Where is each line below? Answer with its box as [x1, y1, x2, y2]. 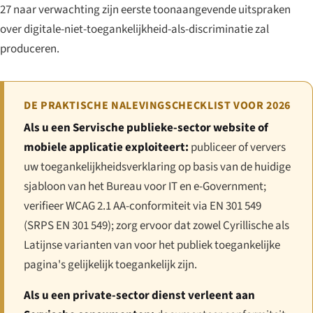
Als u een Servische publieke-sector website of [24, 119, 268, 136]
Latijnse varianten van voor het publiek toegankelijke [24, 236, 280, 254]
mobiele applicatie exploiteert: [24, 138, 189, 156]
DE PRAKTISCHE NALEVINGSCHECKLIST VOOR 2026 [24, 97, 291, 113]
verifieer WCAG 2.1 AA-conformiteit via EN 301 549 [24, 197, 261, 214]
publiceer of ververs [189, 138, 286, 156]
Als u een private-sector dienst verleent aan [24, 286, 255, 304]
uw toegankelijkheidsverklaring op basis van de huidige [24, 158, 291, 175]
